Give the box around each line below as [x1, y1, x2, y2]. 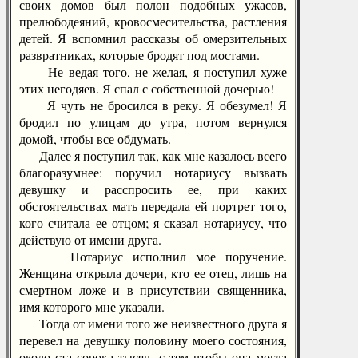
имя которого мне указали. [19, 298, 165, 315]
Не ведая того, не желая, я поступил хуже [19, 63, 287, 80]
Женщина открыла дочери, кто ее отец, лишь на [19, 265, 287, 281]
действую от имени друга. [19, 231, 161, 248]
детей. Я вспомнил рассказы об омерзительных [19, 30, 287, 46]
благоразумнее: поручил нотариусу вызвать [19, 164, 287, 181]
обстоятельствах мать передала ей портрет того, [19, 197, 287, 214]
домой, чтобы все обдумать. [19, 130, 171, 147]
